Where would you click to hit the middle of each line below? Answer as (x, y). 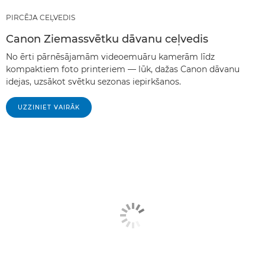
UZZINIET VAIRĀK (49, 107)
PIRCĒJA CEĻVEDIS (41, 17)
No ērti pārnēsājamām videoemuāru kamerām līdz (110, 57)
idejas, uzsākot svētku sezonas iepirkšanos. (93, 82)
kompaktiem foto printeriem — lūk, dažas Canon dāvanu (123, 69)
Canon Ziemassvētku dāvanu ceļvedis (107, 39)
